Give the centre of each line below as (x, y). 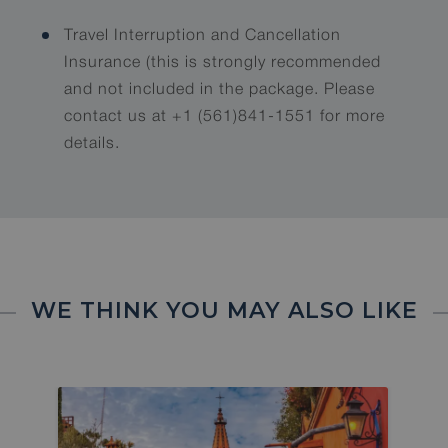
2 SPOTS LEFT (135, 371)
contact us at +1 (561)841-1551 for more (225, 117)
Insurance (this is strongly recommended (223, 63)
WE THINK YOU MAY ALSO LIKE (224, 311)
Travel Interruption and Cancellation (203, 36)
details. (92, 144)
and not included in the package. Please (220, 90)
